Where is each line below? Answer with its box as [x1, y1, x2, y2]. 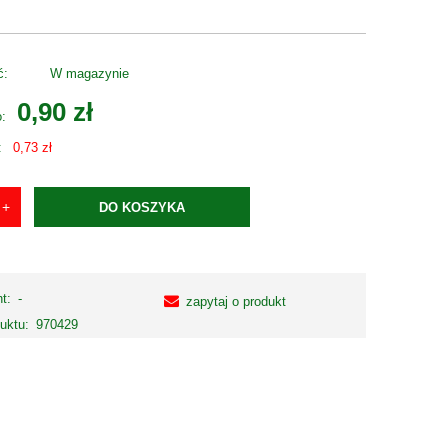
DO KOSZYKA [99, 199, 186, 215]
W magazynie [49, 66, 129, 82]
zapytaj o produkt [186, 293, 287, 309]
